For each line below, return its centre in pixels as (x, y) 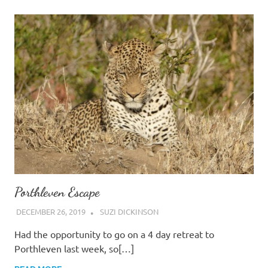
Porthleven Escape (57, 192)
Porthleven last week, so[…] (74, 249)
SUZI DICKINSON (129, 212)
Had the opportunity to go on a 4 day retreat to (114, 234)
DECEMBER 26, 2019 (51, 212)
